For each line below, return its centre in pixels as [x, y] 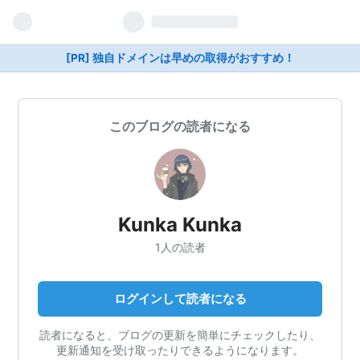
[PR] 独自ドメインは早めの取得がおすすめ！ [180, 58]
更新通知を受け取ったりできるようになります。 [180, 350]
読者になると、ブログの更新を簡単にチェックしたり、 [180, 334]
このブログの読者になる [180, 126]
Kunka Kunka [180, 225]
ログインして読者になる [180, 298]
